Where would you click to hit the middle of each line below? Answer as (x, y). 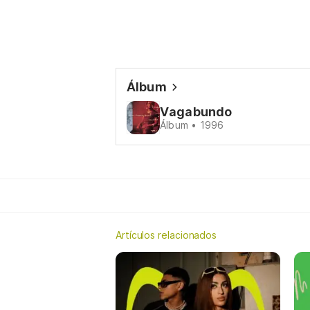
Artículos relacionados (166, 235)
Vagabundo (196, 112)
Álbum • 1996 (192, 125)
